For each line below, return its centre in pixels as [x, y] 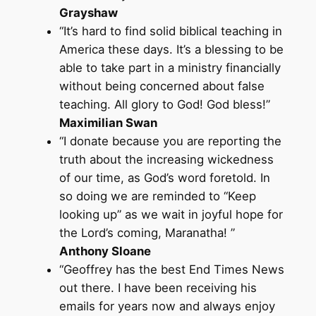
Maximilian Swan [108, 122]
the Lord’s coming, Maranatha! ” [147, 232]
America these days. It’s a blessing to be [171, 49]
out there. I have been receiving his [158, 287]
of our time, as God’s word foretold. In [164, 177]
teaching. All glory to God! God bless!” [164, 104]
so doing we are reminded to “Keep [157, 196]
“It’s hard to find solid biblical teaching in [170, 31]
